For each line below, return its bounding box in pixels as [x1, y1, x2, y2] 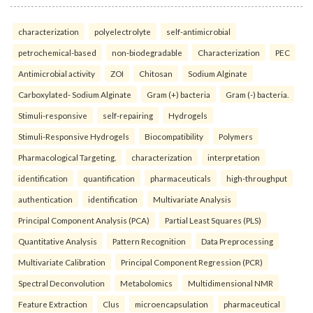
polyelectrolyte [94, 26, 151, 36]
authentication [18, 194, 73, 204]
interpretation [208, 152, 260, 162]
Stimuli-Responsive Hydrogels [18, 131, 129, 141]
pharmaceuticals [150, 173, 211, 183]
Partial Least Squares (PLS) [165, 214, 261, 225]
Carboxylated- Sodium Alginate [18, 89, 131, 99]
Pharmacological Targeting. [18, 152, 116, 162]
